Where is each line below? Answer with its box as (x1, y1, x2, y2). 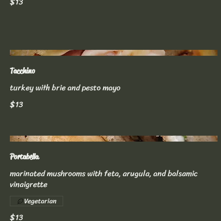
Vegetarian (24, 195, 57, 208)
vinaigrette (10, 177, 47, 192)
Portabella (10, 151, 38, 162)
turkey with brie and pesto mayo (10, 80, 120, 95)
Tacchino (10, 66, 35, 76)
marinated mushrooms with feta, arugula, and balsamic (10, 166, 198, 181)
